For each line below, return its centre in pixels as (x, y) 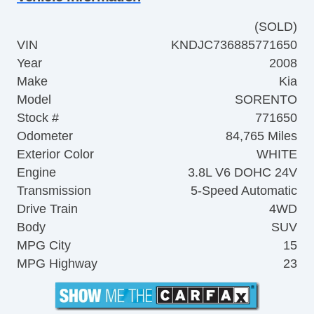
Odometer (45, 136)
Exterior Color (55, 154)
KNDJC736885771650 (234, 45)
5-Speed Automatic (244, 190)
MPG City (44, 245)
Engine (36, 172)
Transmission (54, 190)
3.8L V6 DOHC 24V (243, 172)
